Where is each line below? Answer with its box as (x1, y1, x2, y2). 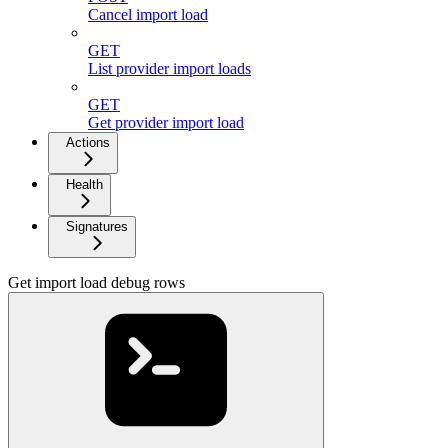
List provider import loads (88, 59, 251, 77)
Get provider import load (88, 113, 244, 131)
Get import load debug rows (8, 273, 185, 291)
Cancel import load (88, 5, 208, 23)
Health (66, 176, 103, 192)
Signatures (66, 218, 128, 234)
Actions (66, 134, 110, 150)
